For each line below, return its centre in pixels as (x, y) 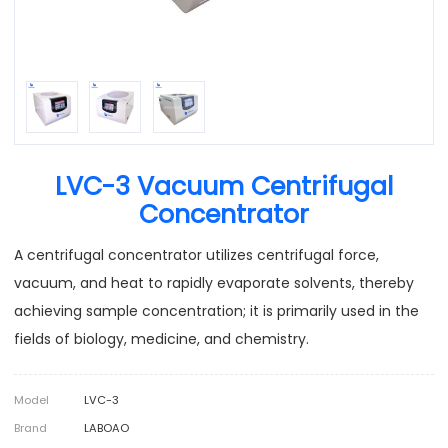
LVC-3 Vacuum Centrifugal (224, 187)
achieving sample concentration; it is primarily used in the (216, 310)
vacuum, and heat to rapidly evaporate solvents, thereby (214, 282)
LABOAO (106, 427)
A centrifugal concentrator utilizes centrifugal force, (196, 254)
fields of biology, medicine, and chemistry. (161, 338)
